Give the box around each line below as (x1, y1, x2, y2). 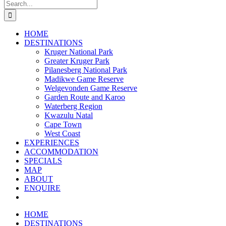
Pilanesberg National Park (44, 66, 127, 74)
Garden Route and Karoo (44, 93, 125, 101)
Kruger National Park (44, 47, 113, 56)
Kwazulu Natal (44, 111, 93, 120)
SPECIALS (24, 156, 62, 165)
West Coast (44, 129, 80, 138)
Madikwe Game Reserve (44, 75, 124, 83)
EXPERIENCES (24, 138, 79, 147)
